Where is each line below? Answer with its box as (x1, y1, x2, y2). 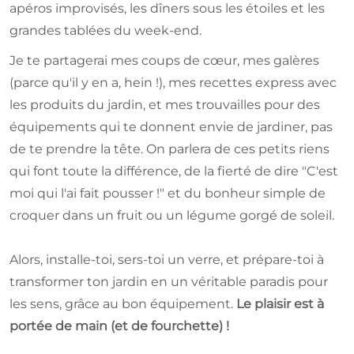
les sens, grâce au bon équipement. (9, 296, 236, 312)
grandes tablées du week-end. (9, 23, 201, 39)
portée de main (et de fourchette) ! (9, 318, 229, 334)
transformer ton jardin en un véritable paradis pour (9, 274, 328, 290)
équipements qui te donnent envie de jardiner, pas (9, 119, 333, 135)
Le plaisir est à (236, 296, 324, 312)
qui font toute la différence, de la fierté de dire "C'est (9, 164, 338, 179)
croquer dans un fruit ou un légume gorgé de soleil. (9, 208, 334, 224)
